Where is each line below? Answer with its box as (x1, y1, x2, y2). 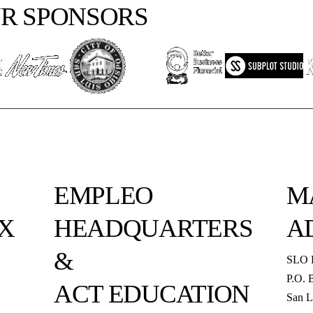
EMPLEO (53, 181, 154, 210)
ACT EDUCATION (53, 279, 250, 309)
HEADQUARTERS (53, 214, 253, 243)
